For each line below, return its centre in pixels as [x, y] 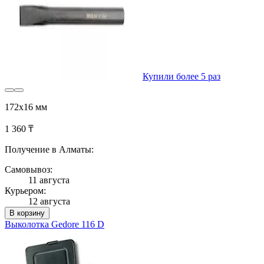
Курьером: [25, 190]
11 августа [49, 180]
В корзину [27, 213]
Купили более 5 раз [181, 76]
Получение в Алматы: [49, 149]
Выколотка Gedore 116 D [55, 224]
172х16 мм [26, 107]
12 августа [49, 201]
